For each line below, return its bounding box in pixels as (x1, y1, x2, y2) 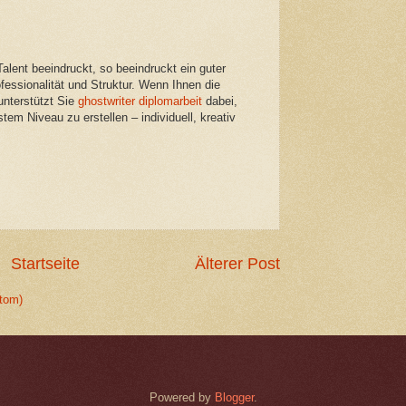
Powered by (149, 390, 215, 404)
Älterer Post (195, 254, 280, 273)
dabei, (202, 93, 237, 108)
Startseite (11, 254, 80, 273)
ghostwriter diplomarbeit (78, 93, 202, 108)
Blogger (214, 390, 254, 404)
